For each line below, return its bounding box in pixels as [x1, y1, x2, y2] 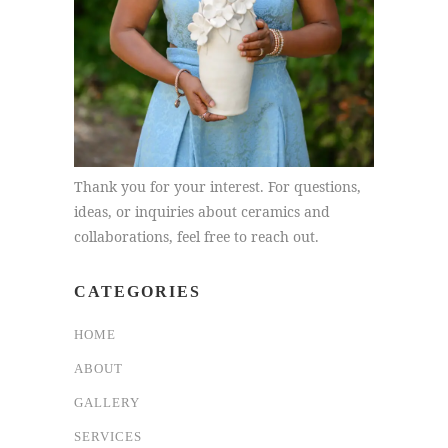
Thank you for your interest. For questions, [74, 177, 361, 196]
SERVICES [74, 429, 142, 444]
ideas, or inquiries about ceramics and [74, 202, 330, 221]
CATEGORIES [74, 283, 201, 300]
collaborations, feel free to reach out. [74, 227, 319, 246]
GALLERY [74, 395, 140, 410]
